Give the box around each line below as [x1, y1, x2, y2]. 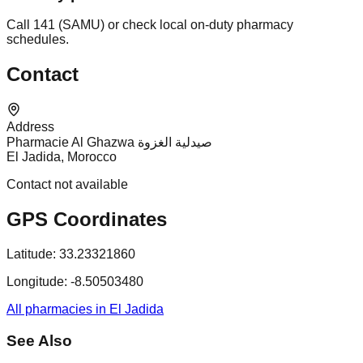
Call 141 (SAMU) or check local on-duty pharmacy [6, 18, 293, 32]
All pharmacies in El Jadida [6, 302, 164, 317]
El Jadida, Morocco [6, 150, 117, 164]
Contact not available [6, 177, 128, 192]
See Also [6, 331, 72, 349]
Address [6, 120, 54, 135]
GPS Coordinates [6, 208, 167, 231]
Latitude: [6, 247, 56, 262]
